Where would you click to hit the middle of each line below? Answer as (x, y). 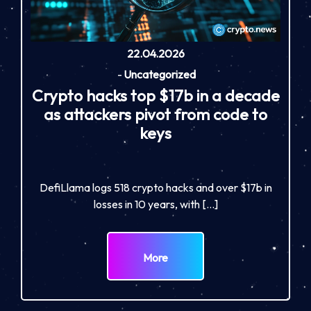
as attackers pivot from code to (155, 114)
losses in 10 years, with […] (155, 204)
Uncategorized (159, 74)
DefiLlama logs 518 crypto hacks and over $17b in (155, 187)
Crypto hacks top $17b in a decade (155, 95)
